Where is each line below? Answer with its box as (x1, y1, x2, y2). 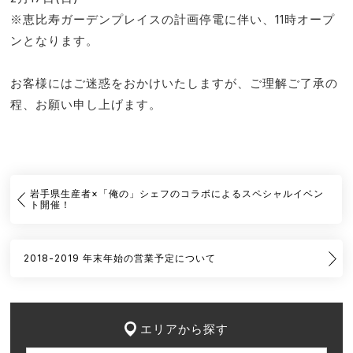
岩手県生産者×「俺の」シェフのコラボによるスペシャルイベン (30, 188, 325, 200)
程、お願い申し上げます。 (10, 96, 162, 112)
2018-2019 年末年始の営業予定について (24, 252, 217, 264)
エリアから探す (139, 321, 229, 337)
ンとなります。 (10, 32, 99, 48)
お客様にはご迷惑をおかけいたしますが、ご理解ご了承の (10, 75, 339, 91)
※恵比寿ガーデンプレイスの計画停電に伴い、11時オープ (10, 11, 336, 27)
